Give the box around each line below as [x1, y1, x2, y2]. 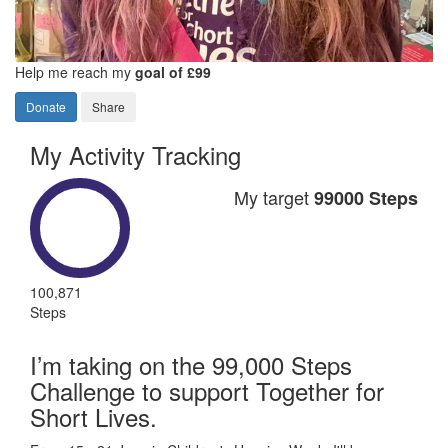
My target [233, 183, 314, 210]
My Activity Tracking [30, 136, 241, 172]
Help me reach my [15, 61, 135, 82]
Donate [26, 97, 66, 115]
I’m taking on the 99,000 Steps [30, 346, 352, 382]
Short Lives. [30, 398, 157, 434]
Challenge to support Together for [30, 372, 384, 408]
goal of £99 [135, 61, 211, 82]
